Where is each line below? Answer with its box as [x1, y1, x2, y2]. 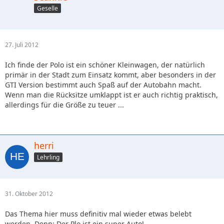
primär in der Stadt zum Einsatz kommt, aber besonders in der [5, 70, 216, 80]
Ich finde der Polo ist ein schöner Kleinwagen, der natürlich [5, 60, 205, 70]
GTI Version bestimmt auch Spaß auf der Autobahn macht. [5, 80, 201, 90]
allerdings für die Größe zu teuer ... [5, 100, 124, 110]
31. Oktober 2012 [5, 189, 53, 198]
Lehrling [37, 153, 59, 161]
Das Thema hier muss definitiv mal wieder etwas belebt [5, 209, 191, 218]
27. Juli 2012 [5, 40, 38, 49]
